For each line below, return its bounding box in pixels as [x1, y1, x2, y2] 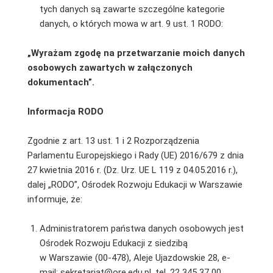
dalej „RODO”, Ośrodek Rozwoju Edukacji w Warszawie [27, 179, 243, 190]
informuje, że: [27, 193, 82, 205]
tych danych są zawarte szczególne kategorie [39, 3, 225, 15]
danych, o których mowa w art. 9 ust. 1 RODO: [39, 18, 223, 29]
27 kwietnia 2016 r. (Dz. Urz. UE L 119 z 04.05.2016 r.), [27, 164, 238, 175]
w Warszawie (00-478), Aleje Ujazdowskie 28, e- [39, 252, 230, 263]
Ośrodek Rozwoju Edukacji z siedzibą [39, 237, 188, 249]
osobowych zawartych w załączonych [27, 62, 193, 73]
